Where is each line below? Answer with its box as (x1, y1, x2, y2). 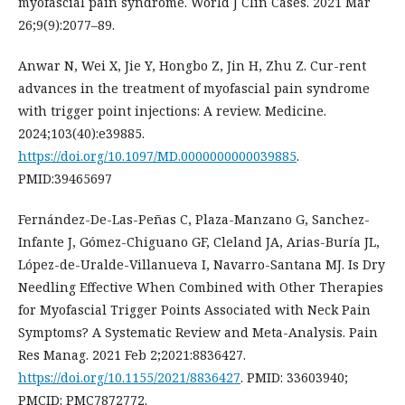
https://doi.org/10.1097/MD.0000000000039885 (18, 147, 297, 165)
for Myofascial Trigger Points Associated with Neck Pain (18, 301, 371, 319)
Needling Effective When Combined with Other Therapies (18, 278, 383, 297)
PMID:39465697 (18, 170, 112, 188)
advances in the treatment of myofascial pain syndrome (18, 80, 370, 98)
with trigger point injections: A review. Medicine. (18, 102, 326, 120)
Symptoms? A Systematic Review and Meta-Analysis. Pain (18, 324, 378, 342)
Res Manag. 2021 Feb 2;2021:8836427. (18, 346, 246, 364)
